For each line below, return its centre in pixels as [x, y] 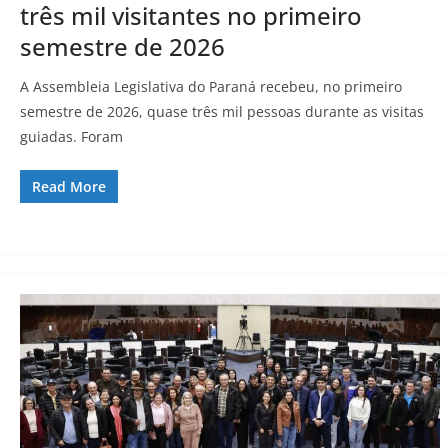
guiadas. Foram [71, 137]
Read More [69, 187]
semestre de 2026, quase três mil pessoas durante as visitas [222, 112]
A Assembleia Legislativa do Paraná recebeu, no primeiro [211, 87]
